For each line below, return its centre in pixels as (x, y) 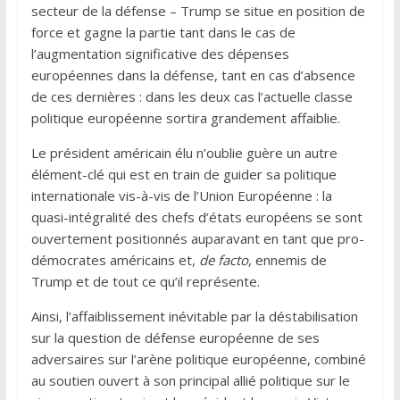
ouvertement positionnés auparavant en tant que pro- (197, 238)
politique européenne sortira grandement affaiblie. (185, 117)
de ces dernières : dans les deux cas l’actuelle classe (192, 96)
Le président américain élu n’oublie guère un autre (184, 152)
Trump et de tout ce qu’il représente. (145, 281)
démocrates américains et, (115, 259)
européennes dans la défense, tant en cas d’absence (193, 75)
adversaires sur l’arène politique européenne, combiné (198, 358)
